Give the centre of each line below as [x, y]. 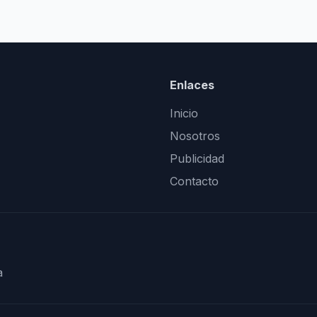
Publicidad [197, 158]
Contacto [194, 181]
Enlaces [192, 85]
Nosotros [195, 136]
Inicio [184, 113]
